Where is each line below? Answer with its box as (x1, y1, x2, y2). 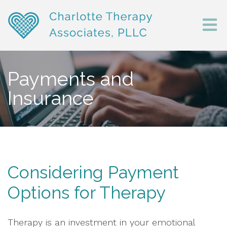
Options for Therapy (8, 182, 165, 203)
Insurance (8, 87, 94, 109)
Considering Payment (8, 162, 179, 182)
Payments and (8, 67, 134, 90)
